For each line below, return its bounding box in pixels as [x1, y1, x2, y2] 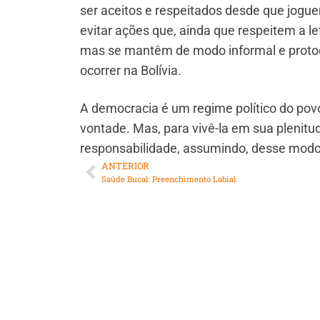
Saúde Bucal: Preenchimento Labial [101, 174, 236, 185]
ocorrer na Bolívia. [80, 62, 181, 78]
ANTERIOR [101, 160, 149, 172]
